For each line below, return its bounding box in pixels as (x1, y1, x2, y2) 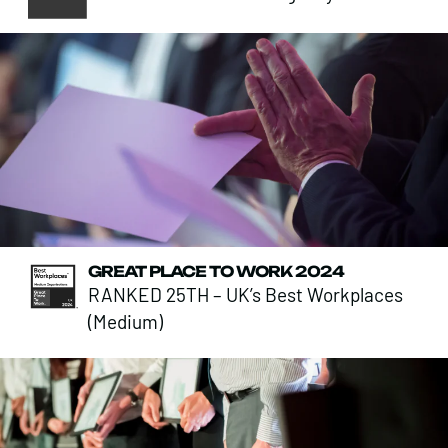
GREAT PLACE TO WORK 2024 (87, 261, 344, 281)
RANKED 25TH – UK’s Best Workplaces (87, 282, 403, 306)
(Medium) (87, 309, 163, 333)
